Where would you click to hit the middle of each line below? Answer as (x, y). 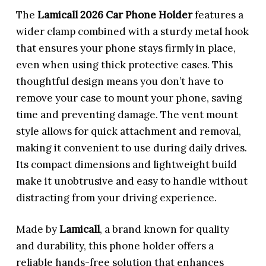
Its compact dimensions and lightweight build (127, 164)
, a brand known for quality (165, 229)
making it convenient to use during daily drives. (132, 148)
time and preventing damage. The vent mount (127, 114)
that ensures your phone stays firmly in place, (126, 48)
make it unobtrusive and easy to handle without (132, 181)
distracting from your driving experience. (117, 197)
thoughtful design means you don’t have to (120, 81)
